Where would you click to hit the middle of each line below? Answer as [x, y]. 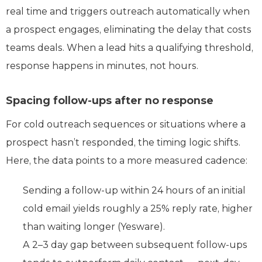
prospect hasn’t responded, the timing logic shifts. [123, 142]
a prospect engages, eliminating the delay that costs [129, 29]
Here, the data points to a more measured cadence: [127, 160]
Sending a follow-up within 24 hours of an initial [134, 190]
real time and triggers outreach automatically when [128, 11]
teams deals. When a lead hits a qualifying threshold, [130, 47]
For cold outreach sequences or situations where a [126, 124]
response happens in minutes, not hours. [102, 65]
